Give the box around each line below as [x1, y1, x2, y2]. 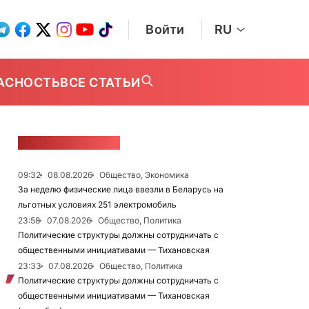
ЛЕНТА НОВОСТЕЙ [18, 136, 120, 150]
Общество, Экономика [99, 170, 189, 180]
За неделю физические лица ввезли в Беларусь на [18, 184, 223, 195]
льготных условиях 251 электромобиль [18, 199, 177, 210]
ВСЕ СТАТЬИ [60, 74, 141, 90]
